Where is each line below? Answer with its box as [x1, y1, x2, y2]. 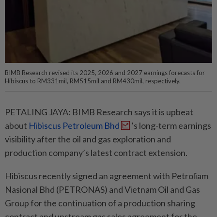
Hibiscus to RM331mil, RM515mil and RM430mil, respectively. [5, 77, 181, 85]
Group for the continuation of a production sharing [5, 198, 195, 208]
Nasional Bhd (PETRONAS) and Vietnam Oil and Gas [5, 184, 200, 195]
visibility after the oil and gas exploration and [5, 134, 171, 144]
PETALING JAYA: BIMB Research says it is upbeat [5, 107, 193, 117]
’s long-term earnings [131, 120, 211, 131]
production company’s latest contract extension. [5, 147, 187, 158]
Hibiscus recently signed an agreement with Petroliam [5, 170, 208, 181]
